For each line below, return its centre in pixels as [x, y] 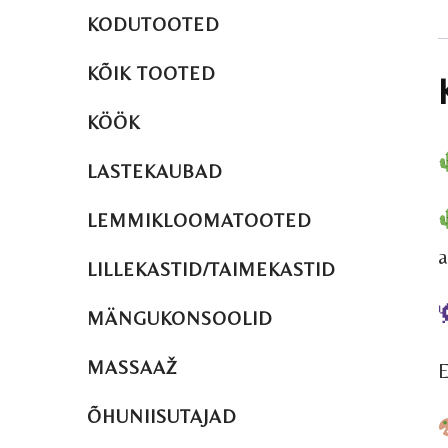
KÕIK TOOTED [151, 74]
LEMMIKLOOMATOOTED [199, 221]
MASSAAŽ [132, 368]
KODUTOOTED [153, 25]
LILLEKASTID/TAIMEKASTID [211, 270]
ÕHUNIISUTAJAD [162, 417]
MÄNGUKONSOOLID [180, 319]
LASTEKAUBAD [155, 172]
